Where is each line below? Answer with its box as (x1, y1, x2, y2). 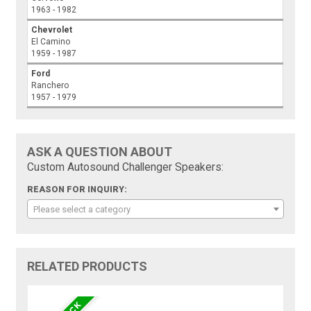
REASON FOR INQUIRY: (27, 184, 128, 194)
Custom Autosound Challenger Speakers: (27, 160, 224, 174)
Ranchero (31, 80, 69, 90)
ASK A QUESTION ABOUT (27, 144, 173, 159)
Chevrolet (31, 24, 73, 35)
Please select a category (33, 203, 131, 215)
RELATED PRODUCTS (27, 258, 148, 274)
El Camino (31, 36, 71, 47)
